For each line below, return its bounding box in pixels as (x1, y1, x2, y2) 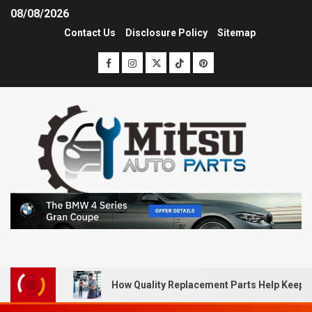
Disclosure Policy (125, 27, 208, 39)
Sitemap (217, 27, 256, 39)
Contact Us (63, 27, 116, 39)
